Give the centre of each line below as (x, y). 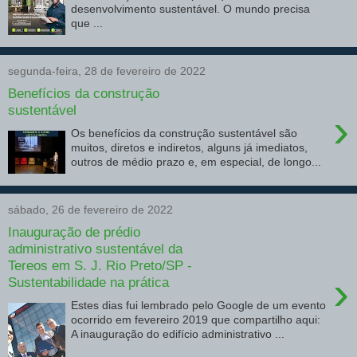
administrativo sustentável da (95, 249)
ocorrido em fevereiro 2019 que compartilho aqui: (198, 319)
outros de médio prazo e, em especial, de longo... (196, 161)
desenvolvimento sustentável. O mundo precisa (191, 8)
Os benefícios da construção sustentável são (184, 133)
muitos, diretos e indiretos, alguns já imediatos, (190, 147)
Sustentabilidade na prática (88, 282)
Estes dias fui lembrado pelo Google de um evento (199, 305)
